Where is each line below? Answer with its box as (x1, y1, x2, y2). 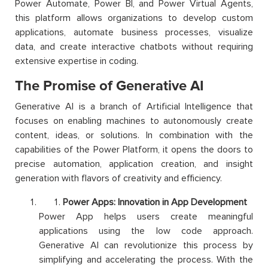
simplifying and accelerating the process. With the (39, 254, 253, 266)
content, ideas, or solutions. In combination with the (15, 129, 253, 142)
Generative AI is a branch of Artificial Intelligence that (15, 100, 253, 113)
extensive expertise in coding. (15, 55, 138, 68)
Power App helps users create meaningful (39, 211, 253, 223)
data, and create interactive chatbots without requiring (15, 41, 253, 53)
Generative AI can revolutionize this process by (39, 239, 253, 252)
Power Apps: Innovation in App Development (63, 196, 247, 209)
